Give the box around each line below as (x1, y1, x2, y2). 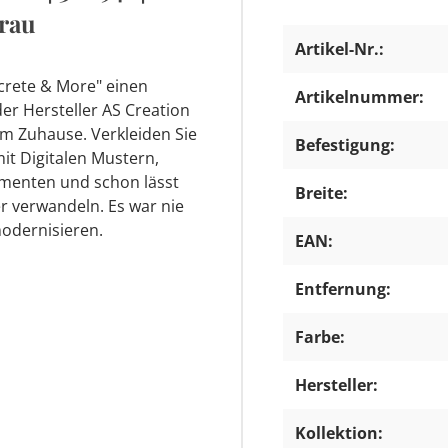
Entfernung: (295, 277, 391, 300)
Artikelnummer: (295, 85, 424, 108)
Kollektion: (295, 421, 383, 444)
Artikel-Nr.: (295, 37, 384, 60)
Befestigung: (295, 133, 395, 156)
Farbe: (295, 325, 345, 348)
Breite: (295, 181, 348, 204)
